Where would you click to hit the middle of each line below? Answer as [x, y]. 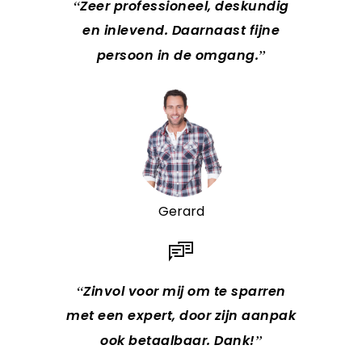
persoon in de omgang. [177, 55]
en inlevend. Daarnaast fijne [181, 30]
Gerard [181, 211]
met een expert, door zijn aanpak [181, 315]
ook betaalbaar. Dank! [178, 340]
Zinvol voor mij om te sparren [185, 291]
